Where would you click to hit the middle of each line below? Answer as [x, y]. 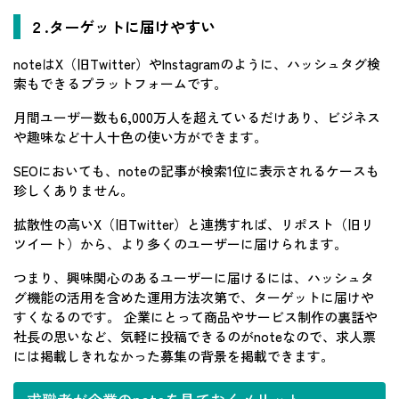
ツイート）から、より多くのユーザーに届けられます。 [180, 243]
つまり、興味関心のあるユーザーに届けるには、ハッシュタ [194, 277]
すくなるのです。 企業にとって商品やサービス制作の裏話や [195, 316]
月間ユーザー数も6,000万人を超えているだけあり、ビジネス [197, 117]
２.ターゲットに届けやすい [122, 26]
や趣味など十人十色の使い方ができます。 [140, 136]
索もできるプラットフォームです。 [120, 83]
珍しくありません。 [73, 190]
